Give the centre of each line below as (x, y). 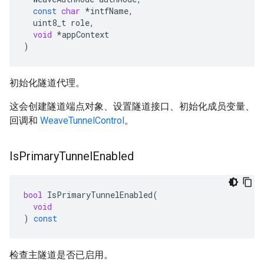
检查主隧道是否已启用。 (61, 255)
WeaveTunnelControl (82, 121)
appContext (85, 34)
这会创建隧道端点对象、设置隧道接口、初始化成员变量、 (132, 106)
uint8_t (49, 23)
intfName (109, 11)
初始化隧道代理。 (47, 83)
